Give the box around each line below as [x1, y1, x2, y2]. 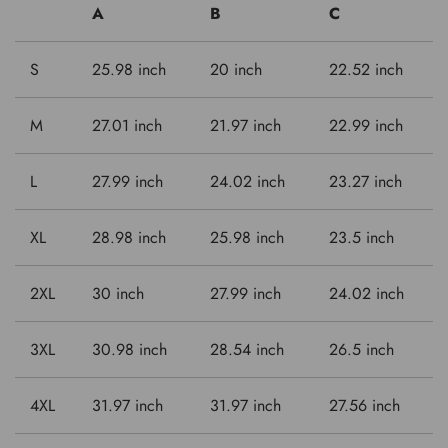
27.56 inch [329, 393, 400, 417]
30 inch [92, 281, 144, 305]
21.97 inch [210, 113, 281, 137]
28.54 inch [210, 337, 284, 361]
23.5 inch [329, 225, 394, 249]
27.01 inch [92, 113, 162, 137]
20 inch [210, 57, 262, 81]
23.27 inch [329, 169, 402, 193]
